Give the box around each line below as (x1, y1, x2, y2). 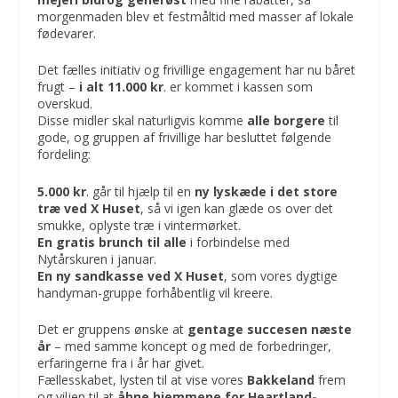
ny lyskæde (191, 182, 267, 200)
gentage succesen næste (187, 321, 353, 338)
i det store (270, 182, 338, 200)
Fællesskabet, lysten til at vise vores (37, 371, 248, 389)
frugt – (37, 78, 80, 96)
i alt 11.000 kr (79, 78, 164, 96)
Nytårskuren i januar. (37, 250, 157, 267)
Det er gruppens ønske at (37, 321, 188, 338)
